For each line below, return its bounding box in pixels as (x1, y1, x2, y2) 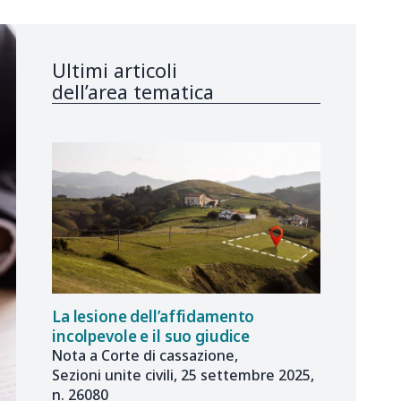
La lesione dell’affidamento (52, 305, 255, 327)
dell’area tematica (52, 79, 214, 106)
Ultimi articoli (52, 57, 177, 84)
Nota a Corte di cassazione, (52, 345, 238, 365)
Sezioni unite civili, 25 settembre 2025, (52, 364, 314, 385)
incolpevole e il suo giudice (52, 325, 251, 346)
